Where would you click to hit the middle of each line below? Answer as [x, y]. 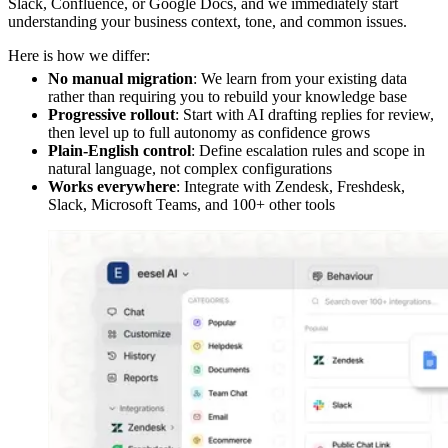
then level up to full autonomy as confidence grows [209, 132]
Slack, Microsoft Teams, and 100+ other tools [191, 204]
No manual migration [120, 78]
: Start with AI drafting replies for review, [304, 114]
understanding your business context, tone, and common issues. [207, 22]
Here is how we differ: [79, 56]
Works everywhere [112, 186]
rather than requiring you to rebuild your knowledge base [227, 96]
